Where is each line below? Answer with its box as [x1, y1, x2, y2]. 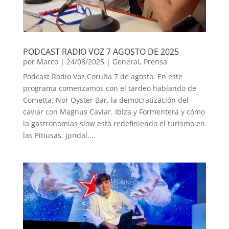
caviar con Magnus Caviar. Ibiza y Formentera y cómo [22, 107, 205, 117]
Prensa [143, 57, 167, 67]
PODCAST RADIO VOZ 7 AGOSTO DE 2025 [22, 46, 179, 58]
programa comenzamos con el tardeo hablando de [22, 83, 196, 94]
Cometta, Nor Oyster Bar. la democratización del [22, 95, 189, 105]
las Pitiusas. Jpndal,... [22, 130, 96, 141]
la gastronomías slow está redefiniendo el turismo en [22, 119, 205, 129]
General [112, 57, 140, 67]
